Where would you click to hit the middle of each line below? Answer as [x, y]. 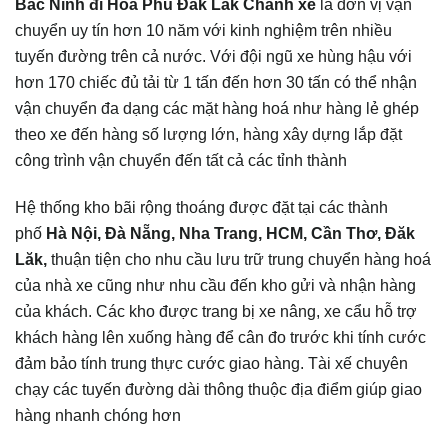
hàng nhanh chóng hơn [98, 415]
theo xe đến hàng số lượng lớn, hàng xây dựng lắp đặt [208, 134]
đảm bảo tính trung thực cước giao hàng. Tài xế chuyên [211, 363]
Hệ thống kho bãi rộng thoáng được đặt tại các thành [201, 207]
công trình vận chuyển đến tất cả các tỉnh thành [181, 160]
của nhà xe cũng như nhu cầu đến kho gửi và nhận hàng [215, 285]
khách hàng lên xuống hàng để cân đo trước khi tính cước [220, 337]
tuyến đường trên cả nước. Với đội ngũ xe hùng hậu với [213, 56]
